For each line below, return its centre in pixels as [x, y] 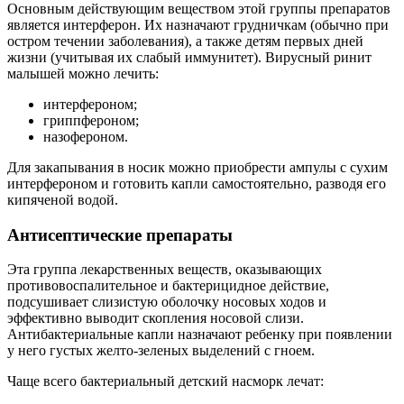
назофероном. [86, 136]
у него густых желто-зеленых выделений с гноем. [161, 351]
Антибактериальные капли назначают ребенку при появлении [200, 335]
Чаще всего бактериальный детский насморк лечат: [165, 381]
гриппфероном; [91, 120]
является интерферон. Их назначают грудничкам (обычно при [198, 24]
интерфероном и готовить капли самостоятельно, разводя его [197, 183]
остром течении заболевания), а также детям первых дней [185, 41]
